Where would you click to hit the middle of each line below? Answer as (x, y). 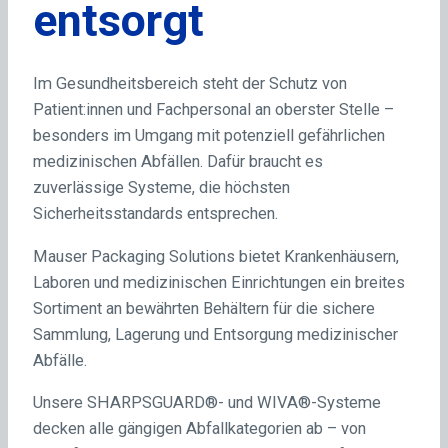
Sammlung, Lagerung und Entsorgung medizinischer (215, 334)
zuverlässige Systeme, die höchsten (161, 188)
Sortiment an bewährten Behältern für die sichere (203, 308)
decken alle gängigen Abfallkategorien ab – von (199, 429)
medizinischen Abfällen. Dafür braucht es (177, 162)
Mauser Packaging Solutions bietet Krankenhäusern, (215, 256)
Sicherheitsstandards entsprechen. (155, 214)
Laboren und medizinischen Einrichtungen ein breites (218, 282)
